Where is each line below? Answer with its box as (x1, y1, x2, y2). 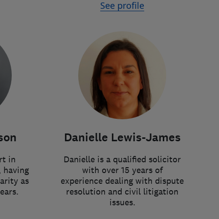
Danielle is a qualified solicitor (64, 154, 181, 165)
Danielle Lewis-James (64, 130, 181, 145)
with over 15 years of (82, 165, 163, 175)
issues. (109, 197, 135, 208)
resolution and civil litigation (66, 186, 178, 197)
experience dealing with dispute (61, 175, 184, 186)
